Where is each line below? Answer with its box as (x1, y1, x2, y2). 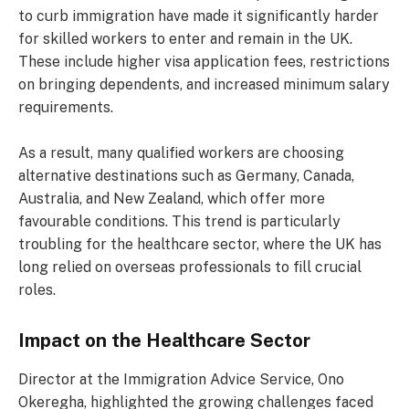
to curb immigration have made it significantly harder (18, 7, 379, 26)
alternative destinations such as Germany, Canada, (18, 166, 354, 184)
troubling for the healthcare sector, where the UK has (18, 235, 382, 253)
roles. (18, 280, 56, 299)
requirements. (18, 99, 113, 117)
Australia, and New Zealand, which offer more (18, 189, 325, 207)
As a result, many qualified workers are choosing (18, 143, 344, 162)
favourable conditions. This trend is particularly (18, 212, 341, 230)
